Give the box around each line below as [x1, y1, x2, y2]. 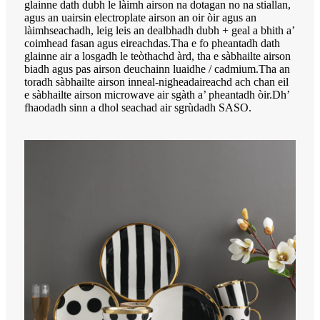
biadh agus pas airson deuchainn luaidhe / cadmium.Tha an [24, 62, 290, 75]
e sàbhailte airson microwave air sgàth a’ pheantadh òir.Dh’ [24, 88, 289, 101]
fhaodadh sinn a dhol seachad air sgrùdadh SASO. [24, 101, 251, 114]
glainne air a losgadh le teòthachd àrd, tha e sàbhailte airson [24, 49, 291, 62]
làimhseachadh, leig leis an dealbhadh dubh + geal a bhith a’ [24, 24, 294, 36]
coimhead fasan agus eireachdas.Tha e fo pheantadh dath [24, 36, 280, 49]
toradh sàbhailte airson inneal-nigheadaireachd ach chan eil [24, 75, 289, 88]
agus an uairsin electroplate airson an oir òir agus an [24, 11, 256, 24]
